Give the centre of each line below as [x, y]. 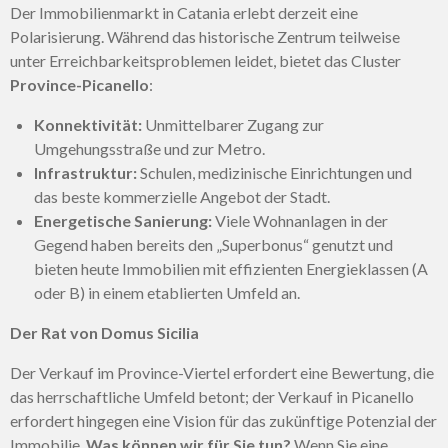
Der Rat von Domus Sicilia [104, 333]
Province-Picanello [79, 85]
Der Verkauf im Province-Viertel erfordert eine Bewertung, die [222, 373]
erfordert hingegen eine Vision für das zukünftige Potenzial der [223, 421]
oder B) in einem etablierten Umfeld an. [167, 293]
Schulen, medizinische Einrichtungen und [274, 173]
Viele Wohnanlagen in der [300, 221]
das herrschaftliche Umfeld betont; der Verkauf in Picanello [212, 397]
